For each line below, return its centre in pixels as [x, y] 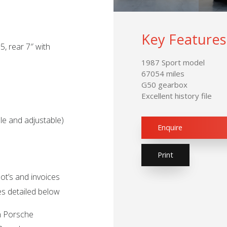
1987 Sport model [173, 63]
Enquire [170, 128]
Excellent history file [177, 96]
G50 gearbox [164, 85]
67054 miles [163, 74]
